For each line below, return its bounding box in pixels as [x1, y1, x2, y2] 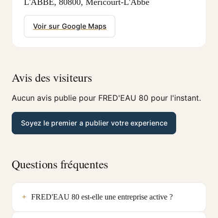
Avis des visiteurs [12, 69, 92, 85]
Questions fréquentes [12, 156, 109, 172]
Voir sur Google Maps [33, 22, 107, 31]
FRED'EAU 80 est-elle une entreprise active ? [31, 192, 173, 201]
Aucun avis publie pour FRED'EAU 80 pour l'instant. [12, 92, 201, 103]
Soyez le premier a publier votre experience [20, 119, 167, 127]
